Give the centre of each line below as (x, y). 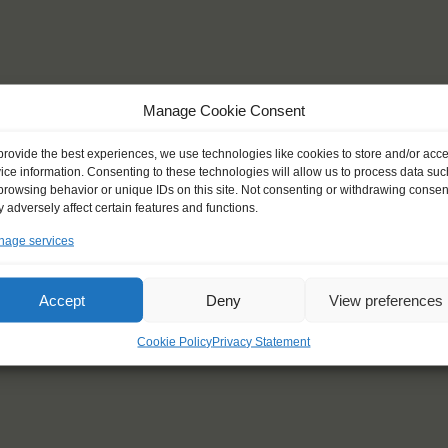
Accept (61, 299)
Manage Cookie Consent (223, 110)
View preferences (385, 299)
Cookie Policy (175, 341)
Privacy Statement (261, 341)
